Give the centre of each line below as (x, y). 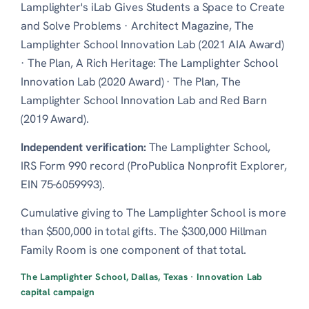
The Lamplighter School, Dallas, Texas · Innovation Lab (142, 276)
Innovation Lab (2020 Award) (92, 81)
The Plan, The (207, 81)
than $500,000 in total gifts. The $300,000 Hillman (144, 231)
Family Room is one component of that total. (133, 249)
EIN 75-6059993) (61, 184)
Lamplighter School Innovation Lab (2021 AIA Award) (153, 44)
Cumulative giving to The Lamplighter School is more (154, 212)
